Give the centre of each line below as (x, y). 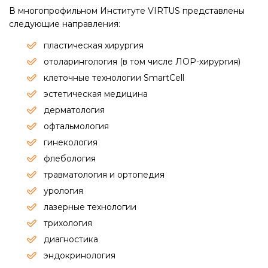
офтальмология (76, 126)
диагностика (71, 239)
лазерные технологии (90, 207)
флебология (70, 159)
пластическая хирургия (94, 45)
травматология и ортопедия (104, 175)
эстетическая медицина (96, 94)
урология (63, 191)
